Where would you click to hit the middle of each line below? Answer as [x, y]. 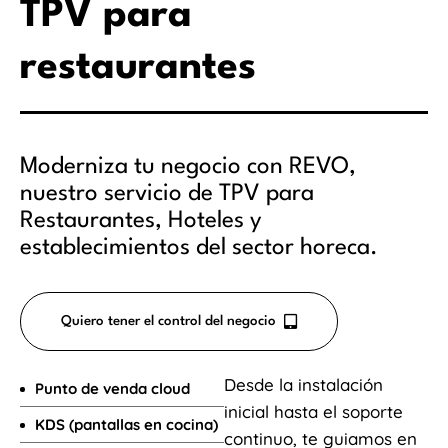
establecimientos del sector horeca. [199, 248]
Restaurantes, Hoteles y [141, 221]
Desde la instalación [303, 385]
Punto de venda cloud [112, 389]
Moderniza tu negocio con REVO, [188, 167]
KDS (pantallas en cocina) [126, 425]
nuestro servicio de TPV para [167, 194]
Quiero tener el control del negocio [168, 321]
